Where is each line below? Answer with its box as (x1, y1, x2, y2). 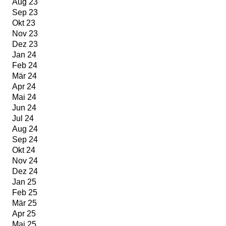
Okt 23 (12, 19, 35, 28)
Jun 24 (12, 103, 36, 112)
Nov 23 (12, 29, 38, 38)
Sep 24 (12, 135, 38, 144)
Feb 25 (12, 188, 37, 197)
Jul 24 (12, 114, 34, 123)
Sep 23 (12, 8, 38, 17)
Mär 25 (12, 199, 37, 208)
